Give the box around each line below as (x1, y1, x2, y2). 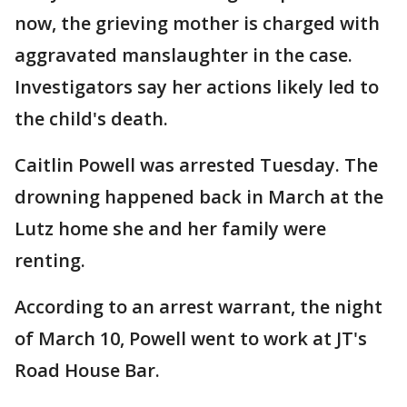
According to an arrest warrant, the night (15, 294, 382, 319)
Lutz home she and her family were (15, 216, 326, 241)
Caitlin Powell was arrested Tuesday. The (15, 153, 378, 177)
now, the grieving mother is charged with (15, 11, 380, 35)
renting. (15, 248, 85, 273)
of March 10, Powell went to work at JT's (15, 326, 367, 351)
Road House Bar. (15, 358, 160, 382)
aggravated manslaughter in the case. (15, 43, 352, 67)
